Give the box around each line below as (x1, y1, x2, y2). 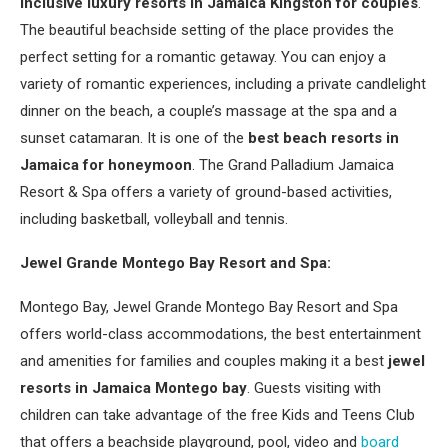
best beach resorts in (248, 129, 399, 147)
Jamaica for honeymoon (20, 156, 192, 174)
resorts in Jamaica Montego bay (20, 379, 247, 397)
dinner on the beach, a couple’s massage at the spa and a (20, 102, 397, 120)
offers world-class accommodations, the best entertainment (20, 325, 421, 343)
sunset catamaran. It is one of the (20, 129, 248, 147)
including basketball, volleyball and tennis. (20, 210, 288, 228)
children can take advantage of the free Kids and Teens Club (20, 406, 415, 424)
